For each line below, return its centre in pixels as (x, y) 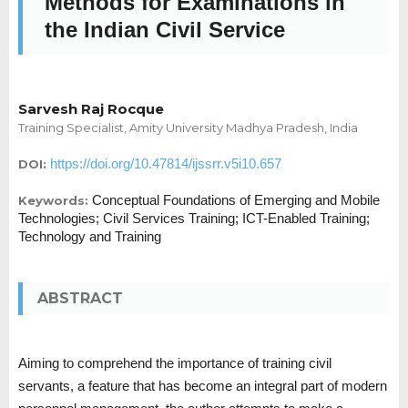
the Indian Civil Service (165, 30)
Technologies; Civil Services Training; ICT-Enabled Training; (194, 219)
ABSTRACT (80, 299)
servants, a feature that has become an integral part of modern (203, 386)
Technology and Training (90, 237)
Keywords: (55, 201)
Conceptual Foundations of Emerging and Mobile (236, 200)
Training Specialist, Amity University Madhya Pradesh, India (188, 128)
